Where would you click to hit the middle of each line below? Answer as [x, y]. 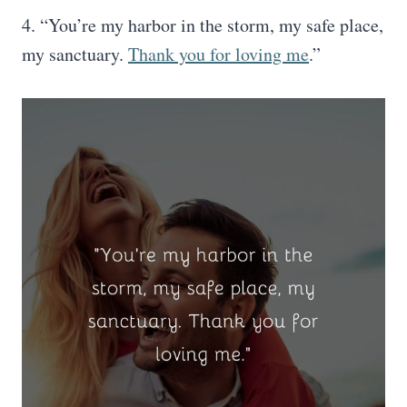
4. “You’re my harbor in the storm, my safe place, [203, 25]
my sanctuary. [75, 54]
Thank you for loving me [218, 54]
